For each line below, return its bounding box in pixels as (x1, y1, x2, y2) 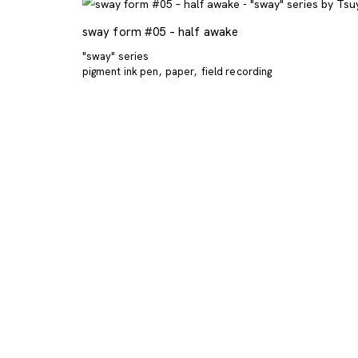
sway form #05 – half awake (82, 23, 239, 40)
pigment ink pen (82, 64, 159, 78)
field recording (201, 64, 272, 78)
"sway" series (82, 49, 149, 63)
